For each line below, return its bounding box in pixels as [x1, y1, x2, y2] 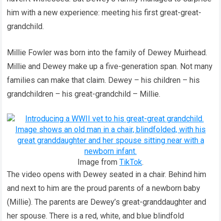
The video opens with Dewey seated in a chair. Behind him [7, 170, 207, 179]
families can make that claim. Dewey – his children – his [7, 75, 200, 85]
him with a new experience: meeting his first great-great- [7, 8, 202, 17]
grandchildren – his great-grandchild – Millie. [7, 89, 161, 99]
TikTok [119, 157, 142, 167]
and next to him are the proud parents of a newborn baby [7, 184, 201, 193]
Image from [77, 157, 119, 167]
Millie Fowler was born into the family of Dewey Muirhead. [7, 48, 208, 57]
